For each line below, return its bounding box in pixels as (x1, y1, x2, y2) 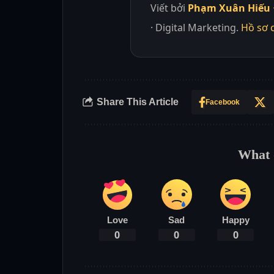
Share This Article (97, 97, 179, 108)
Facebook (206, 97, 240, 106)
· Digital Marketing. (150, 20, 241, 34)
